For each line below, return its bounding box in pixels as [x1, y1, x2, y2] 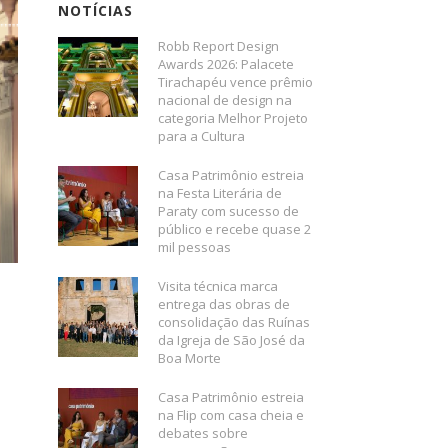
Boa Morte [158, 349, 222, 367]
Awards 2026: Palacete [158, 55, 295, 73]
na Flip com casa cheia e [158, 406, 305, 424]
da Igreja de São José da [158, 331, 306, 349]
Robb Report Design [158, 37, 280, 55]
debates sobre [158, 424, 249, 442]
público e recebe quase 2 [158, 220, 312, 238]
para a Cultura [158, 127, 246, 145]
